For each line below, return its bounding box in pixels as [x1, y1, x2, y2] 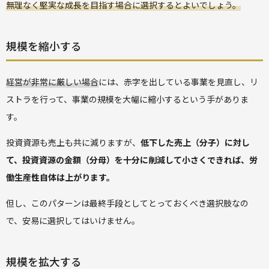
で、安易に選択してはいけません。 [6, 214, 140, 226]
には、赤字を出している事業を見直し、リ [98, 75, 258, 88]
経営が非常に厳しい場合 [6, 75, 98, 88]
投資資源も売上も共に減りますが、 [6, 136, 141, 148]
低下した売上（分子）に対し [141, 136, 250, 148]
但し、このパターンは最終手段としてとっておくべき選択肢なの [6, 196, 249, 209]
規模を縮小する [6, 37, 82, 53]
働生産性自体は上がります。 [6, 171, 115, 183]
